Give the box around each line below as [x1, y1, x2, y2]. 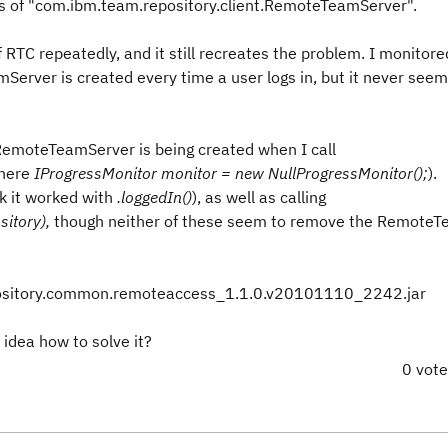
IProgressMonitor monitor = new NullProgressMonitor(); [34, 163, 428, 183]
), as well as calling [192, 187, 326, 207]
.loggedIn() [113, 187, 192, 207]
